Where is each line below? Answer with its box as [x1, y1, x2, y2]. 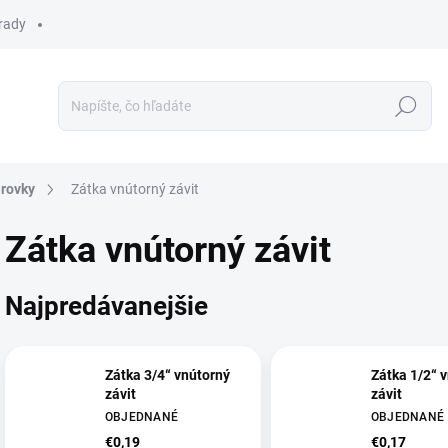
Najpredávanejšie [5, 290, 208, 321]
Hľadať [384, 98, 428, 115]
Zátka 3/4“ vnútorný [105, 367, 230, 384]
